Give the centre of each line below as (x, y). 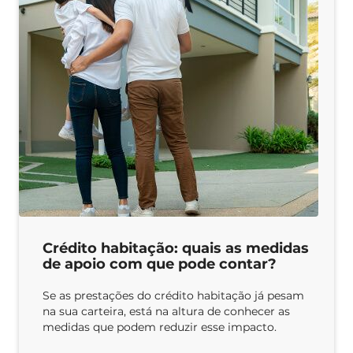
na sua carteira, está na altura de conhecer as (166, 311)
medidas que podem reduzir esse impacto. (160, 327)
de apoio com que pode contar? (160, 264)
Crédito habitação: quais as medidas (176, 248)
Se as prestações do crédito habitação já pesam (173, 295)
